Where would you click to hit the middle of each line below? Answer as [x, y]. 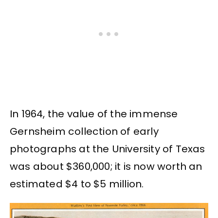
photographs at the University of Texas [108, 149]
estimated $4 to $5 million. [77, 184]
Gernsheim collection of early [84, 132]
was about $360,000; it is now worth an [106, 167]
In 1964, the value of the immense [94, 114]
